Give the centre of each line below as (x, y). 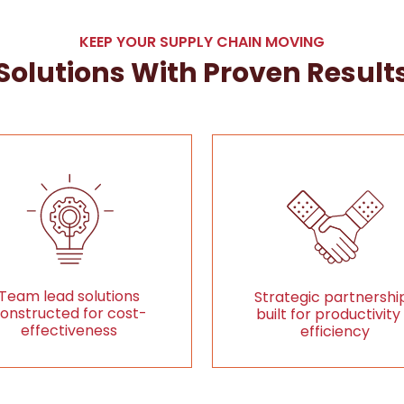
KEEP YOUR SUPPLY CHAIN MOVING (202, 42)
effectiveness (69, 330)
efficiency (335, 331)
